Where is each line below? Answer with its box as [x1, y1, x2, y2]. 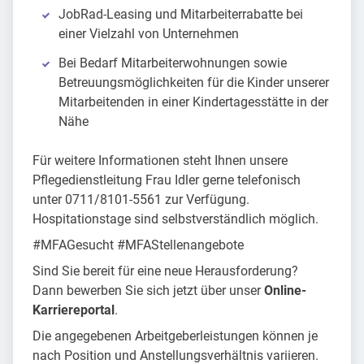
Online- [264, 283, 306, 299]
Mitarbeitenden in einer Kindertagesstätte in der [58, 94, 328, 110]
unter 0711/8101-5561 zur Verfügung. [32, 192, 249, 208]
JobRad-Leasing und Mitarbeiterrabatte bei [58, 6, 303, 23]
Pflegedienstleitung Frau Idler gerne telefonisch [32, 172, 301, 188]
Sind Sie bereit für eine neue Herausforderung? [32, 263, 298, 279]
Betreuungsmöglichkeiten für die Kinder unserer [58, 75, 329, 91]
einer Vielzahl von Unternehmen [58, 26, 239, 42]
